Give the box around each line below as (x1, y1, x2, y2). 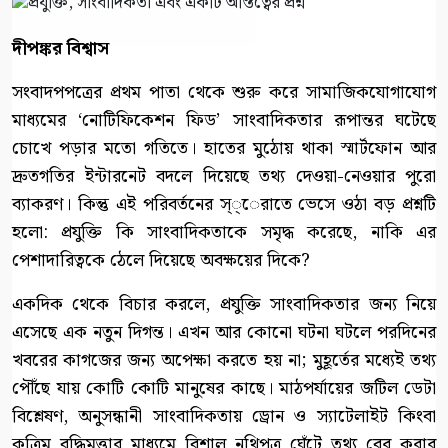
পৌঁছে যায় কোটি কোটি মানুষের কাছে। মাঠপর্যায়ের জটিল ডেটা (12, 373, 436, 403)
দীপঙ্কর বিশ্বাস (12, 33, 109, 63)
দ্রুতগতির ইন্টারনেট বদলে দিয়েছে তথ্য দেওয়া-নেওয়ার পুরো (12, 161, 436, 191)
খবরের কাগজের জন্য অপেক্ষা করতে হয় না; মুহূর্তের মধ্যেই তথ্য (12, 345, 436, 375)
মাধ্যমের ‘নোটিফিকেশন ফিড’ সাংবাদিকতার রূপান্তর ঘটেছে (12, 105, 436, 135)
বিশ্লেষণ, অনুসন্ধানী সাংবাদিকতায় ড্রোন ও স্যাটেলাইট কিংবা (12, 401, 436, 431)
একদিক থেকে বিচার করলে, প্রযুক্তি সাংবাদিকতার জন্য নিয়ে (12, 289, 436, 319)
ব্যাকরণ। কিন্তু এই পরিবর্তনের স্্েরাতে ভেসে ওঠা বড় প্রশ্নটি (12, 189, 436, 219)
